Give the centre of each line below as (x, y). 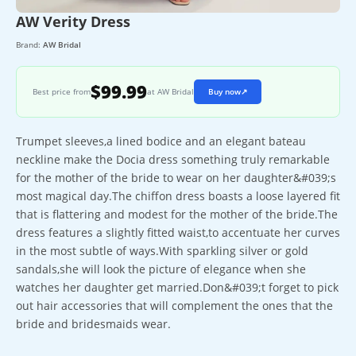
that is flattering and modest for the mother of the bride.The (177, 214)
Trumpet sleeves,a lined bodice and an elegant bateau (161, 141)
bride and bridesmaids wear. (93, 323)
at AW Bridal (170, 91)
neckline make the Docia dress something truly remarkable (173, 159)
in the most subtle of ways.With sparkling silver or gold (162, 250)
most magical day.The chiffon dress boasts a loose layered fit (178, 195)
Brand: (29, 44)
